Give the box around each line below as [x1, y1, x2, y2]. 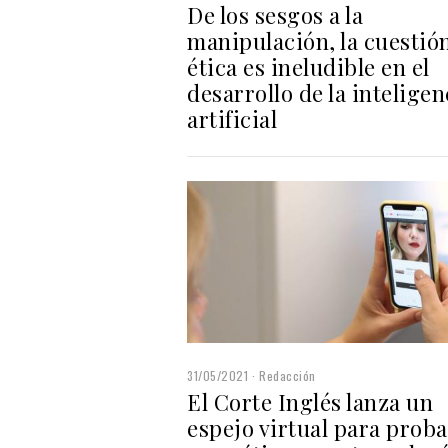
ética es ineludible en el [187, 51, 430, 82]
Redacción [259, 366, 316, 384]
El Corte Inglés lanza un [187, 386, 433, 417]
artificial [187, 103, 277, 134]
